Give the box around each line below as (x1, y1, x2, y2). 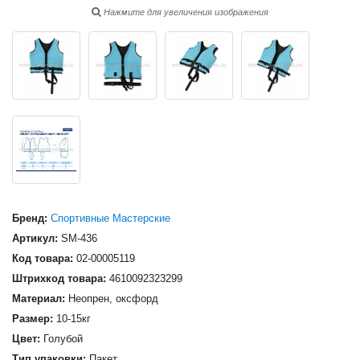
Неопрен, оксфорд (65, 292, 158, 305)
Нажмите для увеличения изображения (101, 7, 268, 17)
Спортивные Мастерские (51, 212, 170, 224)
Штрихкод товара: (12, 272, 106, 284)
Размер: (12, 313, 53, 325)
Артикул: (12, 232, 58, 244)
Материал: (12, 292, 65, 305)
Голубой (40, 333, 83, 345)
